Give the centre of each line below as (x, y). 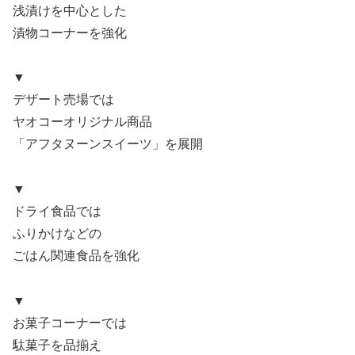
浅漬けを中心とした (70, 10)
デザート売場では (63, 100)
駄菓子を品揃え (57, 345)
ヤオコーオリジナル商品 (82, 122)
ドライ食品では (57, 212)
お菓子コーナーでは (70, 323)
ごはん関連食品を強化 (76, 256)
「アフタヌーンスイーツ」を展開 (108, 144)
